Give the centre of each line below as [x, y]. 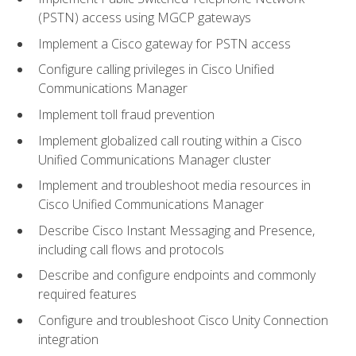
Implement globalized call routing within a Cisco [170, 140]
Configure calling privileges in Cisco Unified [156, 70]
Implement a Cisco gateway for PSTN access [164, 43]
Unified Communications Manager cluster [155, 159]
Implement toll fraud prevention [126, 115]
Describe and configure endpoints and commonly [177, 275]
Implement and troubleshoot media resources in [174, 186]
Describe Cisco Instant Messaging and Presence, [176, 230]
